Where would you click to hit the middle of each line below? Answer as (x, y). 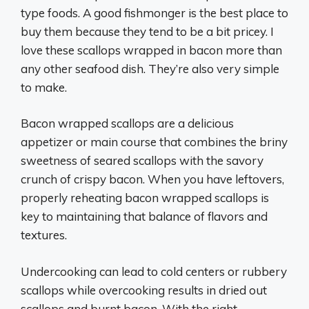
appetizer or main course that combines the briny (154, 142)
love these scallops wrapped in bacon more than (151, 50)
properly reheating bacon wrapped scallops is (145, 198)
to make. (44, 87)
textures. (44, 235)
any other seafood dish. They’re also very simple (150, 68)
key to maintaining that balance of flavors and (144, 216)
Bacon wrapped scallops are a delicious (127, 123)
